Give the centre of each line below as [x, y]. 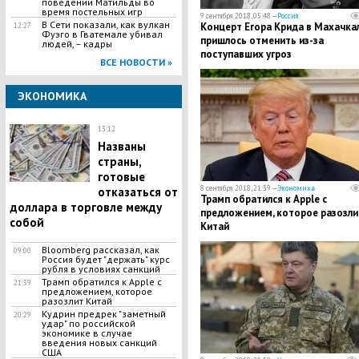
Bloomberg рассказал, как [100, 250]
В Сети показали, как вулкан [105, 24]
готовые [121, 177]
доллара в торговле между [85, 207]
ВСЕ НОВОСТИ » [136, 62]
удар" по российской [88, 323]
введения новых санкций [99, 343]
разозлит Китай [77, 301]
